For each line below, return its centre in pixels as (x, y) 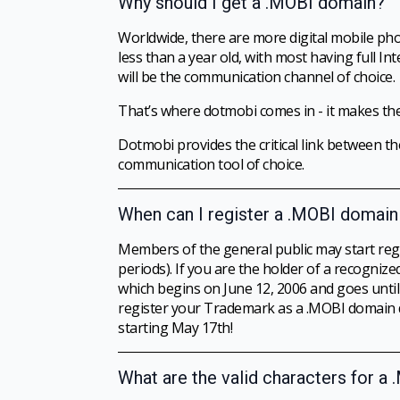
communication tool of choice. (211, 164)
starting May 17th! (175, 328)
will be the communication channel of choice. (256, 77)
